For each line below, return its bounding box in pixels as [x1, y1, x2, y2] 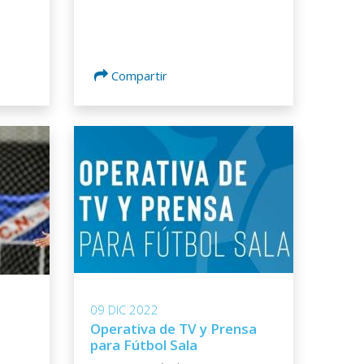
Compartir [111, 67, 167, 84]
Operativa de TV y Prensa [90, 319, 257, 339]
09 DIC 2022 [90, 301, 158, 318]
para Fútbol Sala [90, 336, 197, 355]
